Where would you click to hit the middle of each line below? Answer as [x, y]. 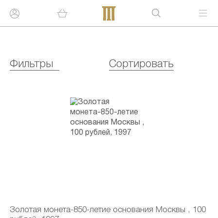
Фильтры [31, 64]
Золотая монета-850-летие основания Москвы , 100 [108, 210]
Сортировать [141, 64]
